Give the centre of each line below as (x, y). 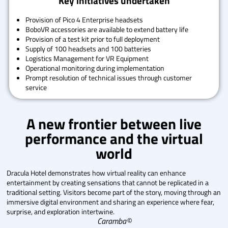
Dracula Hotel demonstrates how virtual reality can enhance (96, 173)
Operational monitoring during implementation (95, 68)
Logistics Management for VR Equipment (87, 58)
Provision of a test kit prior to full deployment (93, 39)
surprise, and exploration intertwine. (61, 211)
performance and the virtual (114, 139)
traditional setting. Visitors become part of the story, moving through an (114, 192)
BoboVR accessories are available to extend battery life (107, 29)
